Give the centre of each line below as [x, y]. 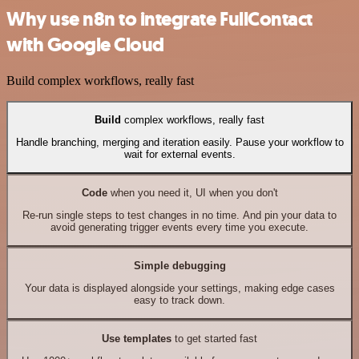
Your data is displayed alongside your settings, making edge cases [179, 288]
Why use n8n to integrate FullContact [159, 19]
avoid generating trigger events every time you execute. [179, 228]
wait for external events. [179, 155]
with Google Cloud [85, 44]
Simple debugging [179, 266]
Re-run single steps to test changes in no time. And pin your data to [179, 216]
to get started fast [214, 339]
